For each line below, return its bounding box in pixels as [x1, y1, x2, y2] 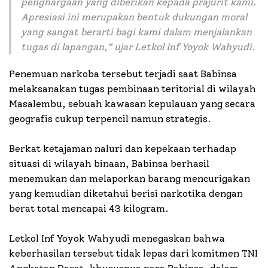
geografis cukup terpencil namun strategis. [9, 112, 211, 124]
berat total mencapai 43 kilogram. [9, 202, 169, 214]
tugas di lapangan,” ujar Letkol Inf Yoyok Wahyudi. [21, 41, 255, 53]
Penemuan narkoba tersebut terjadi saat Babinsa [9, 68, 237, 80]
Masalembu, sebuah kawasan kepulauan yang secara [9, 98, 255, 109]
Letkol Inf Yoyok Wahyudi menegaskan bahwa [9, 232, 225, 244]
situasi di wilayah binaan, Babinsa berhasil [9, 157, 209, 169]
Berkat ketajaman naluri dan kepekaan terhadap [9, 142, 236, 154]
